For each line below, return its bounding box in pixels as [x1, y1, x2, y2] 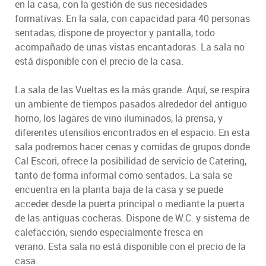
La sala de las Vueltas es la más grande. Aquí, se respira [15, 83, 250, 96]
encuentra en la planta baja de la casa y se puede [15, 182, 223, 196]
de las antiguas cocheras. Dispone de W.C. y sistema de [15, 211, 249, 224]
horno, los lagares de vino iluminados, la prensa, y [15, 111, 223, 125]
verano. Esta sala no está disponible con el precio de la [15, 239, 246, 253]
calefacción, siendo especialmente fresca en [15, 225, 203, 239]
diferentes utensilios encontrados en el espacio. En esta [15, 125, 250, 139]
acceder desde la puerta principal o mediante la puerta [15, 197, 245, 210]
